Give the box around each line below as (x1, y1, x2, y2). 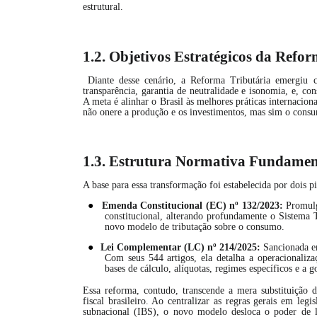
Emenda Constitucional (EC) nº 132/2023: (102, 200, 283, 211)
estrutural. (83, 1, 123, 12)
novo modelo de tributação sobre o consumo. (105, 221, 284, 232)
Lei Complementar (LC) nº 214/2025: (100, 242, 260, 253)
